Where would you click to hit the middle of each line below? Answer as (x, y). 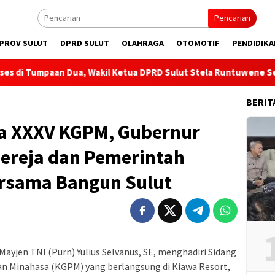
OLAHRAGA (143, 43)
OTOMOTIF (198, 43)
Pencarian (232, 18)
